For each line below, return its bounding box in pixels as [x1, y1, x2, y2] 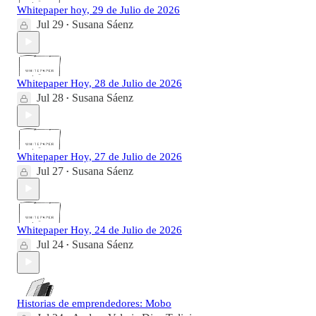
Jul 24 [37, 238, 63, 250]
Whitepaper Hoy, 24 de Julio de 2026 [17, 224, 182, 236]
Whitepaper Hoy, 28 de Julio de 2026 [17, 77, 182, 89]
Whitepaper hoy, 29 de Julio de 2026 [17, 4, 180, 16]
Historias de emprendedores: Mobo [17, 297, 171, 309]
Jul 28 [37, 91, 63, 104]
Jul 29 [37, 18, 63, 30]
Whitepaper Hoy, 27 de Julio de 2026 [17, 150, 182, 162]
